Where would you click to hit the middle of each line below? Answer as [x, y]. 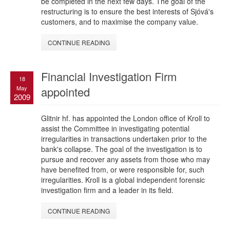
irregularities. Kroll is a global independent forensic [123, 180]
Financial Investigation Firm [109, 76]
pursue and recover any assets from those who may [126, 159]
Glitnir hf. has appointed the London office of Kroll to [126, 118]
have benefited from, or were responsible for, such [123, 170]
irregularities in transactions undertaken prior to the [124, 139]
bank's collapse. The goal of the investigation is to [122, 149]
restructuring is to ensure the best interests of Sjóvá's [127, 12]
